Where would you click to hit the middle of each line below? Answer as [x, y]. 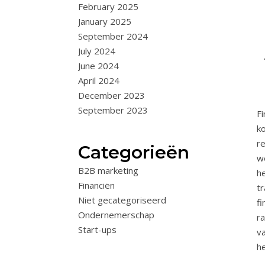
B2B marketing [108, 170]
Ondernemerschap [116, 215]
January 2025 [105, 21]
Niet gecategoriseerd [122, 200]
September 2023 [113, 110]
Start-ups [97, 230]
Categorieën [134, 152]
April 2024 [99, 80]
